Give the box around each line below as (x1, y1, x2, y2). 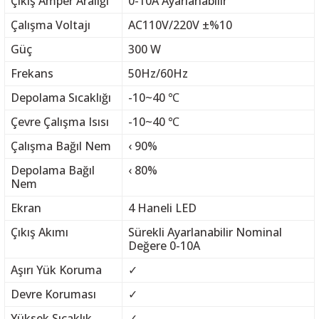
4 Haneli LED (127, 200, 197, 216)
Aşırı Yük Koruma (10, 262, 102, 278)
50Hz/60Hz (127, 66, 188, 81)
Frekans (10, 66, 53, 81)
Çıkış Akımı (10, 224, 68, 240)
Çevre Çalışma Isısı (10, 114, 109, 130)
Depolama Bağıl (10, 162, 95, 178)
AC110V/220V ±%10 (127, 17, 232, 33)
